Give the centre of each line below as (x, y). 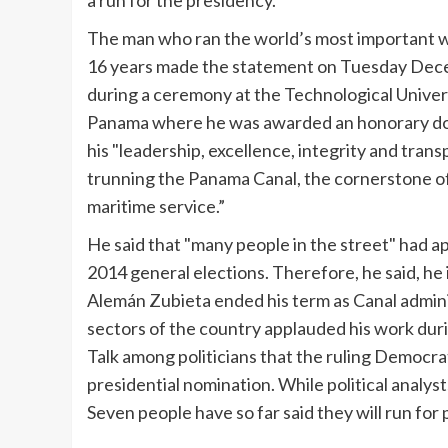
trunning (121, 178)
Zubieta (180, 300)
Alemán (116, 300)
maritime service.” (156, 206)
